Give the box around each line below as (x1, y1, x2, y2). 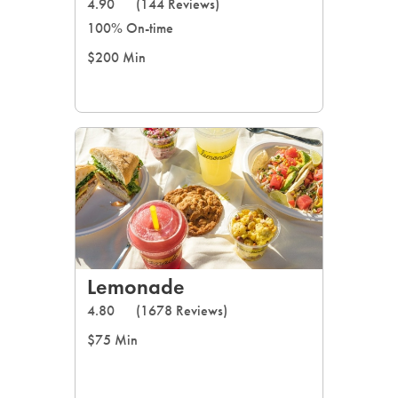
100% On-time (87, 20, 173, 36)
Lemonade (87, 274, 185, 299)
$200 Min (87, 49, 146, 66)
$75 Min (87, 331, 138, 348)
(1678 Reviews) (136, 302, 227, 319)
